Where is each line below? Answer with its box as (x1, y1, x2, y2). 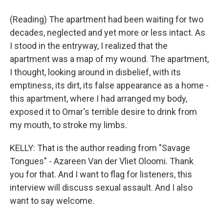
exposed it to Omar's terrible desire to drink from (10, 107, 197, 117)
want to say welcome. (10, 196, 94, 206)
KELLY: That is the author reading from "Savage (10, 143, 190, 153)
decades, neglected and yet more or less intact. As (10, 27, 205, 38)
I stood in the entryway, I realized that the (10, 41, 168, 51)
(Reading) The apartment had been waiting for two (10, 14, 203, 24)
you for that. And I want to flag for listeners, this (10, 169, 192, 179)
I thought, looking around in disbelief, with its (10, 67, 181, 77)
